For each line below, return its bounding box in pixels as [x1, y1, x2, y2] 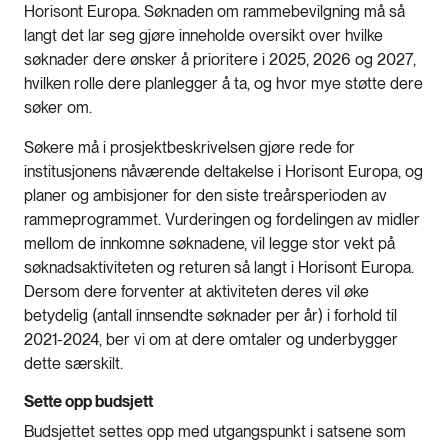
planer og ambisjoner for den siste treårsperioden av [24, 185, 387, 205]
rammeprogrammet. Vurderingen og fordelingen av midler [24, 209, 420, 229]
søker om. [24, 97, 100, 117]
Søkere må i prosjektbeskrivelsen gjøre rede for [24, 137, 355, 157]
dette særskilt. [24, 353, 127, 373]
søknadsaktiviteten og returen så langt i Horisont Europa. [24, 257, 414, 277]
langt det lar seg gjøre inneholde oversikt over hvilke [24, 25, 383, 45]
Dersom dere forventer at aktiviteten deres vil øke [24, 281, 369, 301]
